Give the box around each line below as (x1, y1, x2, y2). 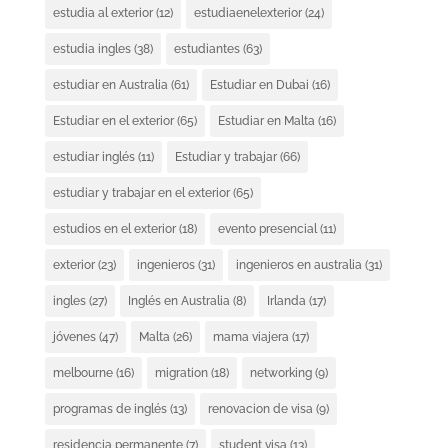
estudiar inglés (52, 149, 135, 164)
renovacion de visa (207, 401, 313, 416)
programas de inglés (52, 401, 167, 416)
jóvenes (52, 329, 96, 344)
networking (249, 365, 312, 380)
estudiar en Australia (52, 77, 168, 92)
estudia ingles (52, 41, 131, 56)
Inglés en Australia (127, 293, 230, 308)
